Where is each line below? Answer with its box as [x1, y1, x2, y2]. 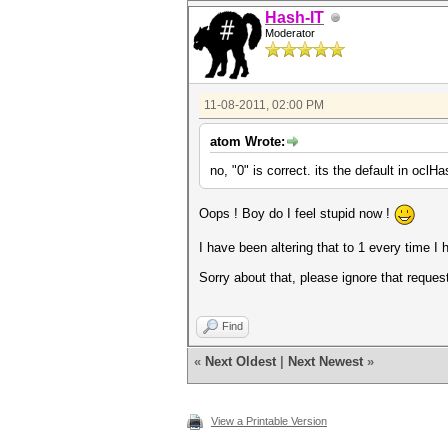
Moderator [265, 27, 315, 39]
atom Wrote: [210, 134, 285, 149]
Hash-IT [265, 9, 324, 26]
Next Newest [288, 354, 363, 369]
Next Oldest [205, 354, 276, 369]
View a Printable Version [211, 415, 327, 427]
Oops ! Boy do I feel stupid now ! [199, 205, 394, 221]
